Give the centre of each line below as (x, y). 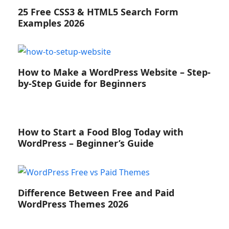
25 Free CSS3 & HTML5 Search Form (98, 12)
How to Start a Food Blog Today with (100, 132)
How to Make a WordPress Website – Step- (114, 72)
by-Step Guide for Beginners (82, 84)
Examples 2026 (51, 23)
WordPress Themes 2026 (73, 204)
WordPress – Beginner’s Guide (86, 143)
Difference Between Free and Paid (96, 193)
